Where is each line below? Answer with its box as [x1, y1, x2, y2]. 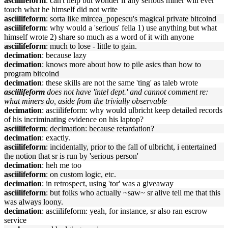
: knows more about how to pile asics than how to [42, 60, 201, 69]
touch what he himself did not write [4, 5, 118, 14]
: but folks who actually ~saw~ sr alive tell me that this [46, 188, 220, 197]
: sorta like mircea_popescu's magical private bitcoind [46, 14, 216, 23]
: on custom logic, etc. [46, 170, 116, 179]
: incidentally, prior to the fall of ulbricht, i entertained [46, 142, 216, 151]
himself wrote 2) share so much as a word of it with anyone [4, 33, 194, 41]
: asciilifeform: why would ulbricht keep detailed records [42, 106, 222, 115]
